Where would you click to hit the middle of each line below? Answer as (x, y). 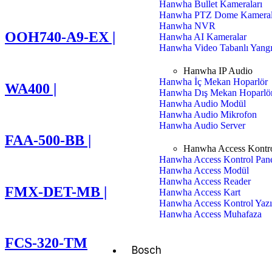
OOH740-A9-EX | (60, 37)
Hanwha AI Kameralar (203, 37)
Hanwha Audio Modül (203, 104)
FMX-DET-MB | (56, 192)
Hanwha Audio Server (202, 125)
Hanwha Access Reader (205, 181)
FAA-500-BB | (48, 140)
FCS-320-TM (46, 243)
